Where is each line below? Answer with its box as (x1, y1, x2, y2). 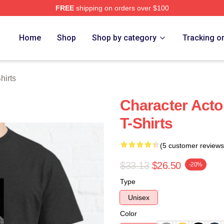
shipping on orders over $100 (73, 4, 169, 12)
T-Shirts (120, 115, 172, 131)
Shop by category (92, 33, 157, 42)
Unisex (128, 193, 149, 201)
